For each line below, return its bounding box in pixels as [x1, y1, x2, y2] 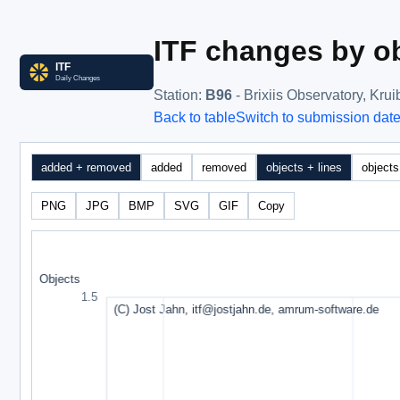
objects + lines [266, 160, 342, 174]
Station [154, 87, 198, 103]
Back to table [154, 110, 236, 126]
